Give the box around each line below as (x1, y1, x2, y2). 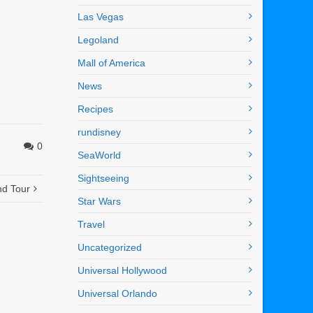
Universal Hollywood (78, 265, 167, 277)
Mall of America (78, 57, 145, 69)
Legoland (78, 34, 119, 46)
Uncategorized (78, 242, 142, 254)
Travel (78, 219, 105, 231)
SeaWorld (78, 150, 121, 161)
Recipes (78, 103, 113, 115)
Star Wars (78, 196, 121, 208)
